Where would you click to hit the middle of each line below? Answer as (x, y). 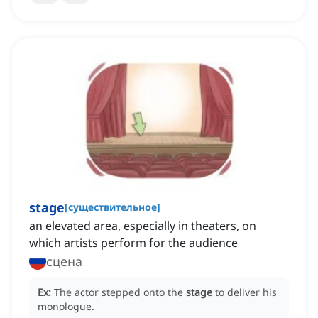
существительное (113, 207)
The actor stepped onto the (120, 292)
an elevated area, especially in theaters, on (143, 226)
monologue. (66, 307)
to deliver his (246, 292)
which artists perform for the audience (133, 243)
